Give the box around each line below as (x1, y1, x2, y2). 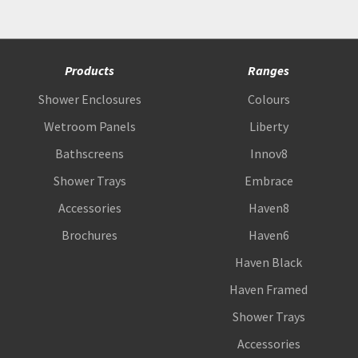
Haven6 (248, 227, 289, 243)
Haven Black (235, 254, 302, 270)
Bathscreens (55, 145, 124, 161)
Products (65, 62, 114, 78)
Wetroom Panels (43, 118, 136, 134)
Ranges (248, 62, 289, 78)
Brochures (62, 227, 117, 243)
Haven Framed (229, 281, 308, 297)
